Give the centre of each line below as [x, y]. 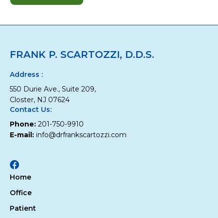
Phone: [23, 124]
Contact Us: [31, 110]
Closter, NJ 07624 [40, 100]
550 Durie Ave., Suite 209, [53, 89]
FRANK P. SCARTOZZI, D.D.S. [82, 55]
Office [21, 193]
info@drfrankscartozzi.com [81, 135]
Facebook [33, 169]
